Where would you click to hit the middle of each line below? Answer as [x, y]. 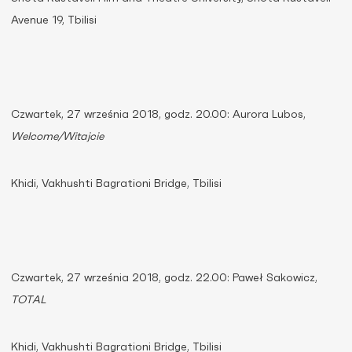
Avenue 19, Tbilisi [54, 20]
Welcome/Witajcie [57, 137]
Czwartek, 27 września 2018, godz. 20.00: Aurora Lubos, [158, 115]
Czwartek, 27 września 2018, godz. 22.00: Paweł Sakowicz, [164, 278]
